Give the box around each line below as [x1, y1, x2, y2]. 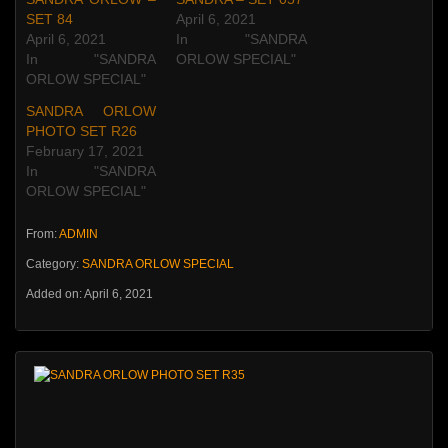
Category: [26, 257, 82, 271]
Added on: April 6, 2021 [26, 287, 153, 301]
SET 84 [26, 11, 73, 27]
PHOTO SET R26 [26, 123, 137, 139]
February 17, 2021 [26, 143, 144, 159]
